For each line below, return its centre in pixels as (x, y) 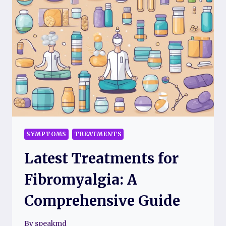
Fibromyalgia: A (81, 179)
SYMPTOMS (46, 134)
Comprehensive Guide (102, 201)
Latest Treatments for (101, 158)
